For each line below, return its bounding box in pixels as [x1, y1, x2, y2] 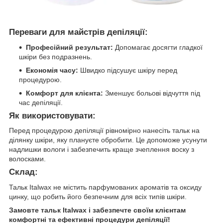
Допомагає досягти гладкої [113, 43, 203, 51]
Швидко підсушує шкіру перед [78, 66, 177, 74]
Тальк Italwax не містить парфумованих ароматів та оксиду [9, 183, 202, 192]
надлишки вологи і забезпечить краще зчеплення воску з [9, 145, 194, 154]
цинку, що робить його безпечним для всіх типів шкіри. [9, 193, 187, 201]
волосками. [9, 155, 46, 163]
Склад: [9, 167, 38, 177]
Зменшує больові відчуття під [103, 89, 200, 97]
